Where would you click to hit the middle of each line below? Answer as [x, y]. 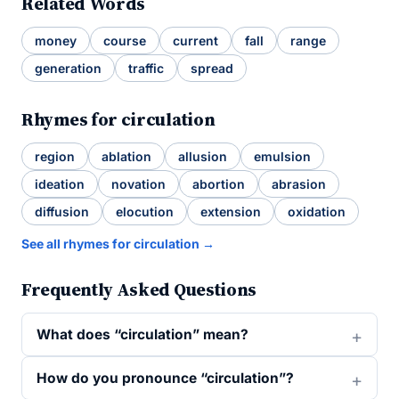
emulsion [282, 156]
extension [231, 212]
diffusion [62, 212]
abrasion [299, 184]
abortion [219, 184]
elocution [145, 212]
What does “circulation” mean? [142, 334]
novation [138, 184]
